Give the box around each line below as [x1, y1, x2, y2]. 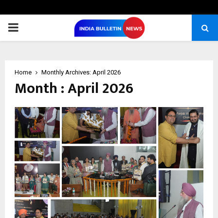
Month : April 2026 [15, 76, 133, 101]
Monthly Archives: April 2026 [41, 69, 121, 76]
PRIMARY [7, 20, 57, 34]
